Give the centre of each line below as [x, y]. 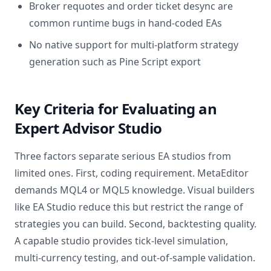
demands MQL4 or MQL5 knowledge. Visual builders [135, 190]
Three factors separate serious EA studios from [123, 156]
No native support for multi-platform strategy [134, 45]
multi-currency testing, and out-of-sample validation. [135, 258]
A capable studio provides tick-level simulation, [121, 241]
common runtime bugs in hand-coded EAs [126, 23]
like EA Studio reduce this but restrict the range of [129, 207]
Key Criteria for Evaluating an [116, 109]
